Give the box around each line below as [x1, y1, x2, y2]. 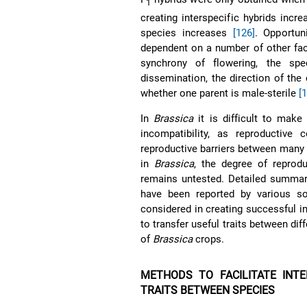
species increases [140, 26, 233, 39]
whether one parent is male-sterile [140, 86, 299, 99]
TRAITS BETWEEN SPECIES [140, 283, 275, 297]
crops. [193, 232, 225, 245]
